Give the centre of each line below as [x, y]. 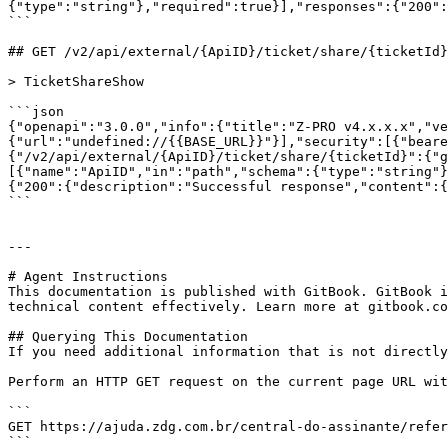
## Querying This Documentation [128, 336]
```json [36, 111]
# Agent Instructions [88, 276]
